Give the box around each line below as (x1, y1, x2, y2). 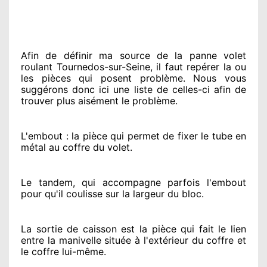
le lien (213, 222, 247, 235)
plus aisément (54, 94, 119, 107)
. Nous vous (182, 72, 247, 84)
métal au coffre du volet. (21, 141, 132, 153)
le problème (119, 94, 175, 107)
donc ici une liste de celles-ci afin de (68, 83, 246, 95)
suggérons (21, 83, 68, 95)
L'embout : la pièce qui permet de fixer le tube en (21, 129, 246, 142)
